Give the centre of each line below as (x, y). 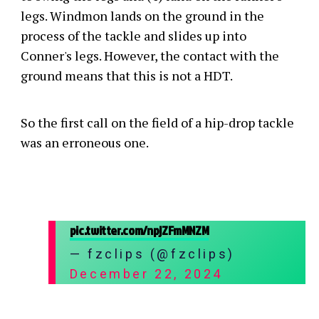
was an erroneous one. (84, 142)
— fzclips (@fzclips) (152, 254)
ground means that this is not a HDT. (126, 75)
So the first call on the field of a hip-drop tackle (157, 122)
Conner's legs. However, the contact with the (150, 56)
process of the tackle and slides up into (133, 36)
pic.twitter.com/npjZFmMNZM (139, 230)
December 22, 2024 (146, 274)
